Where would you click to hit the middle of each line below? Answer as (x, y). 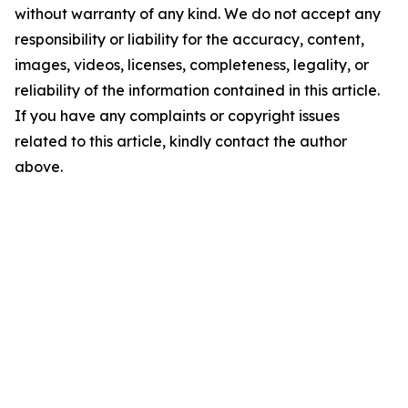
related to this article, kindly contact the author (181, 142)
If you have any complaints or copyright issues (177, 116)
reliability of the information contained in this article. (197, 91)
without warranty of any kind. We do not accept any (198, 14)
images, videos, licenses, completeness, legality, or (192, 65)
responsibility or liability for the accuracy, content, (189, 40)
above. (39, 167)
